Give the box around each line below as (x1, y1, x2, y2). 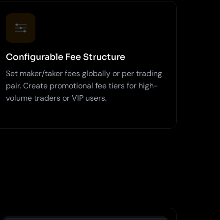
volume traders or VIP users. (5, 92, 107, 103)
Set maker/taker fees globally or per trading (5, 68, 162, 79)
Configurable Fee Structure (5, 51, 125, 62)
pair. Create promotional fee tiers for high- (5, 80, 158, 91)
